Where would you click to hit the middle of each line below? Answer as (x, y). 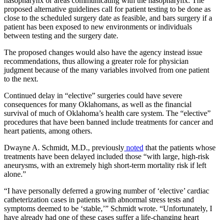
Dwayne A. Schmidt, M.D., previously (64, 147)
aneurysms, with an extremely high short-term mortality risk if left (105, 165)
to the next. (21, 79)
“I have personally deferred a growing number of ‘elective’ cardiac (107, 191)
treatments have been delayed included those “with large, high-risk (107, 156)
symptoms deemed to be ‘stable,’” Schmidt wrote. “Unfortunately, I (108, 208)
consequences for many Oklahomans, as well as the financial (98, 104)
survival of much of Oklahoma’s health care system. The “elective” (107, 113)
